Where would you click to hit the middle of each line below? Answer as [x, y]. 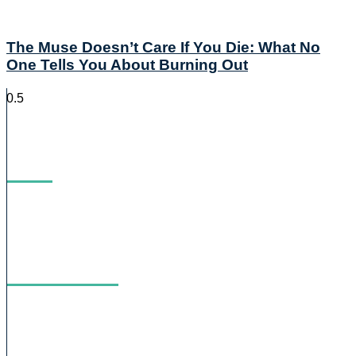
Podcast [63, 272]
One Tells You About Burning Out [127, 65]
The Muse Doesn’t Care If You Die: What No [163, 48]
